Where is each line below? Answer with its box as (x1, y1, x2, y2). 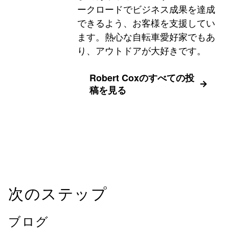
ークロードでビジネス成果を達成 (77, 2, 215, 15)
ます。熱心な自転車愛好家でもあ (77, 30, 215, 43)
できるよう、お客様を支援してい (77, 16, 215, 29)
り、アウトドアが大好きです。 (77, 43, 206, 57)
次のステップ (8, 187, 107, 202)
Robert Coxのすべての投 (89, 71, 194, 84)
